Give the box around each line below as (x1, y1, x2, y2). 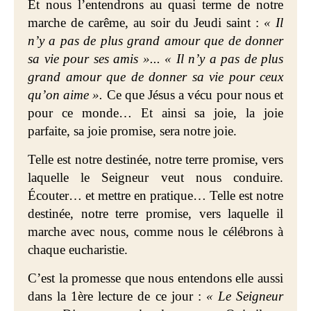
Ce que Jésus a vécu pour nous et (103, 87, 284, 102)
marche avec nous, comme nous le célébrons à (28, 224, 283, 239)
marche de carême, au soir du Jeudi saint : (28, 15, 264, 30)
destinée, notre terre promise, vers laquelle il (28, 206, 283, 221)
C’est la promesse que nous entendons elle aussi (28, 271, 283, 285)
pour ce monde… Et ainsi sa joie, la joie (28, 106, 283, 120)
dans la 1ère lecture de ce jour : (28, 289, 206, 303)
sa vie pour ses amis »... (28, 51, 165, 66)
